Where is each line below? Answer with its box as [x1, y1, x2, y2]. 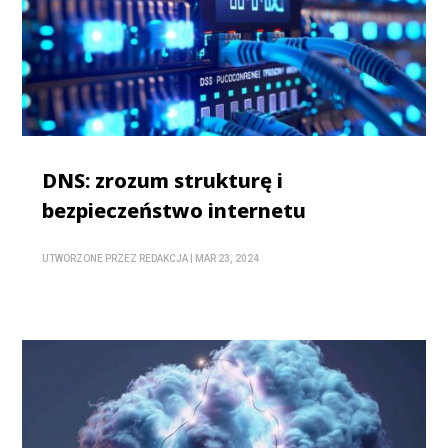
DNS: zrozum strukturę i [42, 166, 284, 194]
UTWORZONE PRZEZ [42, 252, 140, 264]
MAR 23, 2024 [195, 252, 260, 264]
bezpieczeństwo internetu [42, 196, 307, 224]
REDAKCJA [139, 252, 189, 264]
